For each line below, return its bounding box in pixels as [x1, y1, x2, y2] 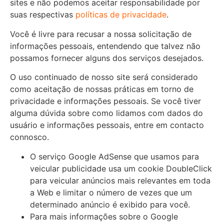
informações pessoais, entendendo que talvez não [10, 40, 200, 51]
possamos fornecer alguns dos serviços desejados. [10, 52, 203, 63]
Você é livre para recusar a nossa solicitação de [10, 28, 191, 39]
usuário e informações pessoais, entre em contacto [10, 120, 204, 130]
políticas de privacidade [75, 9, 166, 20]
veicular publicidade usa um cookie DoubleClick [30, 163, 212, 173]
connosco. [10, 132, 49, 142]
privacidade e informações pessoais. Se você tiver [10, 96, 201, 106]
